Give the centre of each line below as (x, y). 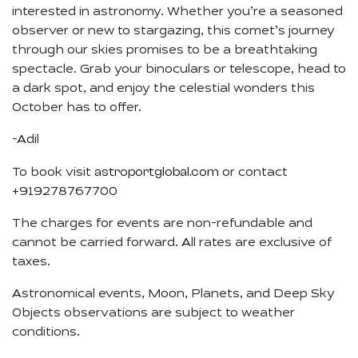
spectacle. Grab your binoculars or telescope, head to (179, 70)
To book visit (53, 173)
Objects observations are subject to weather (153, 314)
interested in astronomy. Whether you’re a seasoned (177, 12)
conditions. (46, 333)
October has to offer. (77, 108)
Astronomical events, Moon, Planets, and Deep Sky (173, 294)
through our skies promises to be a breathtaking (165, 51)
